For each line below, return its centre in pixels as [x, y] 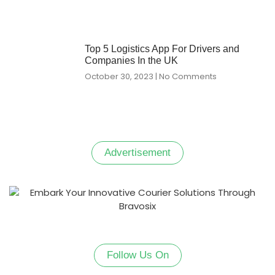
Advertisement [137, 152]
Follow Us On [137, 255]
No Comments [187, 76]
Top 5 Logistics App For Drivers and [162, 48]
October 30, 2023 [120, 76]
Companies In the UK [131, 60]
